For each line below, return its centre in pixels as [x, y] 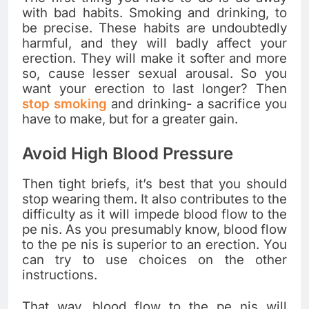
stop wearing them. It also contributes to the [154, 199]
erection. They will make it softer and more [154, 59]
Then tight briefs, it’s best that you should [154, 183]
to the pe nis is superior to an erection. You [154, 244]
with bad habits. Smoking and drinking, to [154, 13]
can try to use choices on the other [154, 259]
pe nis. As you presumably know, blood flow [154, 229]
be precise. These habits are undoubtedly [154, 28]
